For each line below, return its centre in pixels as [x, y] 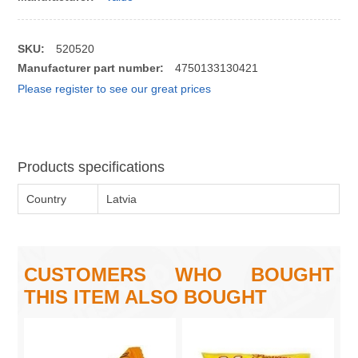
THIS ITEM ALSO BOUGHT [146, 297]
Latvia [122, 199]
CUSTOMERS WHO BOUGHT [179, 275]
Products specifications [91, 167]
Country [47, 199]
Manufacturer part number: [91, 68]
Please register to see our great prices [115, 89]
